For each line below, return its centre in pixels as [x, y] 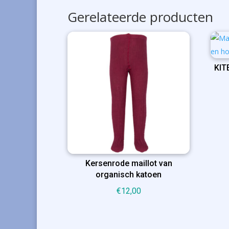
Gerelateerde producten [140, 17]
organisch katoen [129, 175]
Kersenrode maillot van [129, 164]
